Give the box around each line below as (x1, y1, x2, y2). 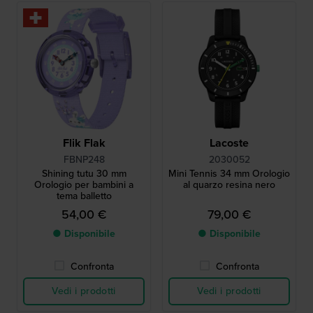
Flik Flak (62, 134, 105, 151)
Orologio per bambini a (34, 177, 133, 192)
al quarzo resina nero (183, 177, 275, 192)
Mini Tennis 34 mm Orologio (168, 166, 290, 181)
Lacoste (210, 134, 249, 151)
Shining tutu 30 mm (41, 166, 126, 181)
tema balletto (56, 188, 112, 203)
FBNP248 (63, 152, 105, 167)
